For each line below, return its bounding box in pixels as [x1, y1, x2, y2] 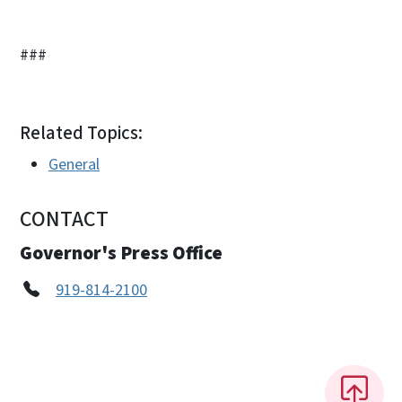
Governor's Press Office [20, 239, 223, 267]
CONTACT [20, 203, 109, 235]
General [48, 153, 100, 176]
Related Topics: [20, 119, 143, 146]
